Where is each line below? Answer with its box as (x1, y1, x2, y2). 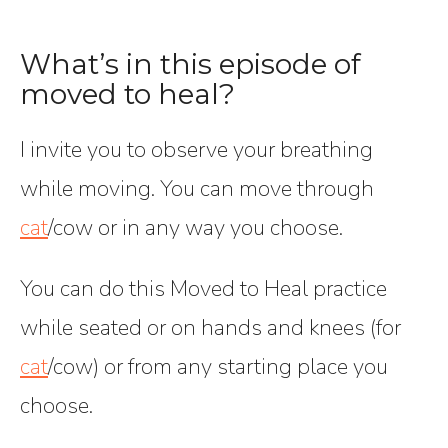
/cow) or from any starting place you (48, 352, 388, 382)
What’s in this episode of (20, 47, 361, 81)
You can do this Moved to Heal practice (20, 274, 387, 304)
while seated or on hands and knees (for (20, 313, 401, 343)
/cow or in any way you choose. (48, 213, 343, 243)
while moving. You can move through (20, 174, 374, 204)
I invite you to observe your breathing (20, 135, 373, 165)
